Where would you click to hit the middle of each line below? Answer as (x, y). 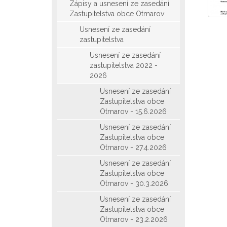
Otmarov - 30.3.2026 (134, 183)
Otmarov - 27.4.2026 (133, 147)
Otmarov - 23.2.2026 (134, 219)
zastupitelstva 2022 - (124, 65)
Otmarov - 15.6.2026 (133, 111)
